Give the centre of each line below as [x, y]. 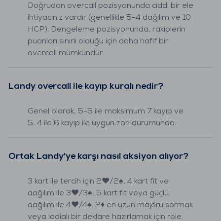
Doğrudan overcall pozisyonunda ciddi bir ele [110, 6]
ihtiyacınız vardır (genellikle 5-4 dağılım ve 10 [109, 18]
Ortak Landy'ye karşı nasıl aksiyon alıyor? [98, 156]
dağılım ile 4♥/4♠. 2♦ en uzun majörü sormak [110, 205]
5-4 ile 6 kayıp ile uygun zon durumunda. [102, 123]
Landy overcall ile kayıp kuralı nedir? [86, 86]
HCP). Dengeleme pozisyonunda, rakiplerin [107, 29]
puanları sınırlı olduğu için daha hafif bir [98, 41]
